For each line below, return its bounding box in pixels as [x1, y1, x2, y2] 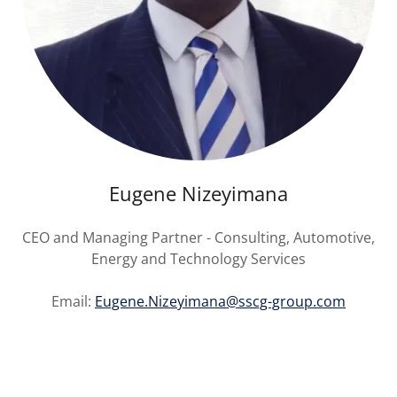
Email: [51, 291, 95, 311]
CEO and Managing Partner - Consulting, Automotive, [22, 227, 375, 247]
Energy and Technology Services [91, 248, 306, 269]
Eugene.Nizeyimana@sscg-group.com [95, 291, 346, 311]
